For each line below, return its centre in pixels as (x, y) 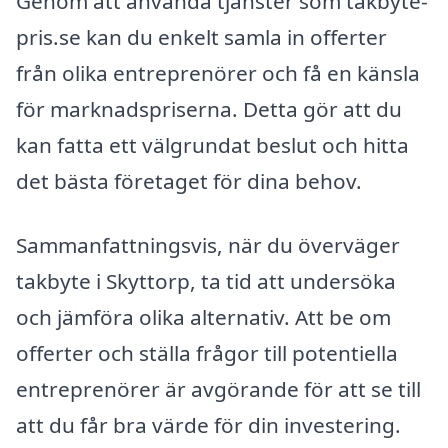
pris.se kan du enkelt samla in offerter (201, 36)
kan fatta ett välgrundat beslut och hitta (212, 144)
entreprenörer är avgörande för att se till (218, 388)
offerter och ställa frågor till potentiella (207, 352)
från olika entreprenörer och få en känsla (218, 72)
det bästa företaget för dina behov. (189, 180)
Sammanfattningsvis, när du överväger (208, 244)
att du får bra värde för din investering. (208, 424)
